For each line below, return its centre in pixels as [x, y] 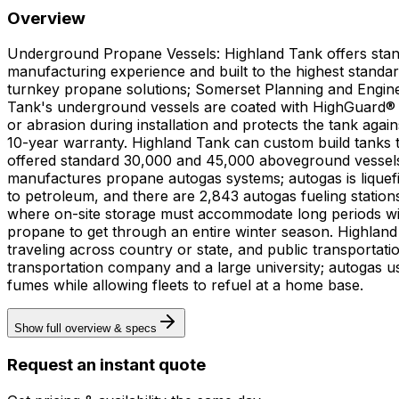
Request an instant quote [106, 365]
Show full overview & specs [85, 329]
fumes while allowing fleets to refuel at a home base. [185, 285]
